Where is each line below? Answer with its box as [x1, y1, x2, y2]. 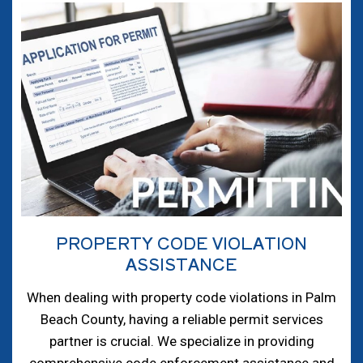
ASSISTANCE [126, 252, 237, 276]
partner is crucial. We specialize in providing [49, 333, 314, 350]
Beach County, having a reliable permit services [40, 311, 323, 328]
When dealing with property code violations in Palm [27, 289, 336, 306]
